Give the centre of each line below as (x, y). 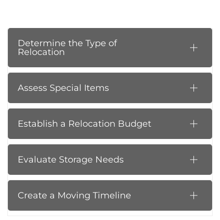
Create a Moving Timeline (74, 196)
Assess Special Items (63, 88)
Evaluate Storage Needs (71, 160)
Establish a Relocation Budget (84, 124)
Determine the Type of (67, 43)
